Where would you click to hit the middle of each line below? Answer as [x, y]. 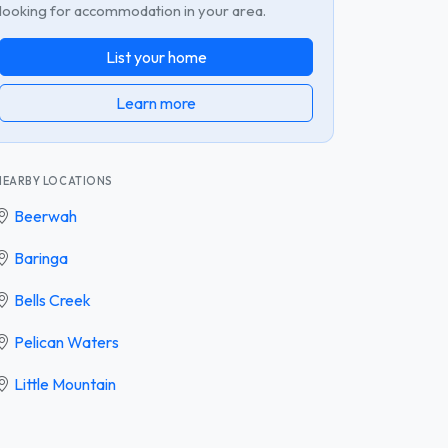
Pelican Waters [66, 341]
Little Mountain [65, 383]
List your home [156, 56]
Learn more [156, 102]
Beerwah [45, 215]
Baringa [41, 257]
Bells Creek [52, 299]
